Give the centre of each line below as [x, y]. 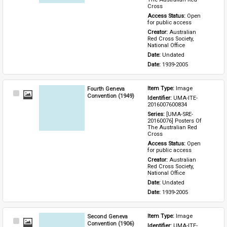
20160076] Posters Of [175, 121]
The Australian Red [173, 127]
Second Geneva [108, 216]
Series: [157, 114]
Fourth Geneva [106, 88]
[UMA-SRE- [180, 114]
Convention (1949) [111, 96]
